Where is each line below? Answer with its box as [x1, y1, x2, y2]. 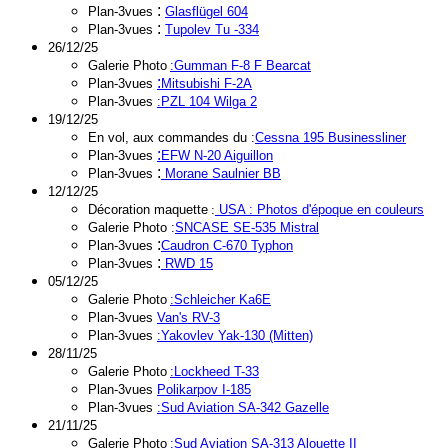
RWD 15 [165, 256, 213, 271]
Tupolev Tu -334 [165, 22, 259, 37]
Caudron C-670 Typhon [161, 238, 293, 253]
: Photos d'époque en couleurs [245, 202, 424, 217]
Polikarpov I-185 [157, 382, 251, 397]
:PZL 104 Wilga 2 [157, 94, 257, 109]
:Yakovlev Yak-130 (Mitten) [157, 328, 313, 343]
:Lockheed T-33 [170, 364, 259, 379]
